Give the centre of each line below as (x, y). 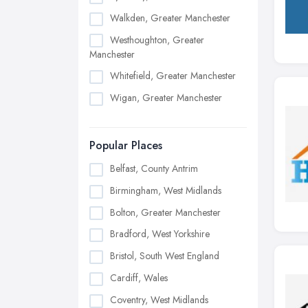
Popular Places (126, 146)
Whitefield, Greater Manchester (173, 76)
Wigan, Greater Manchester (166, 98)
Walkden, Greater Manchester (170, 18)
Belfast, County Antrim (154, 169)
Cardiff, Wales (139, 277)
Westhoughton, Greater (157, 40)
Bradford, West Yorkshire (160, 234)
